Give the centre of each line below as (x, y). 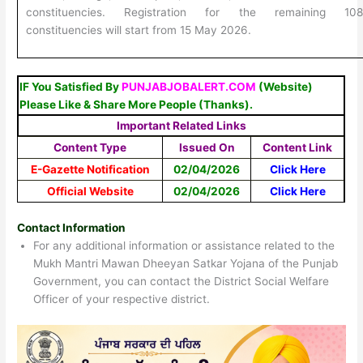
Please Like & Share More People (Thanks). (137, 104)
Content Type (90, 147)
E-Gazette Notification (90, 169)
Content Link (298, 147)
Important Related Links (181, 125)
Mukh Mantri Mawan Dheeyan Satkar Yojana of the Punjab (186, 264)
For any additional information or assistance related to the (184, 246)
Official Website (90, 191)
